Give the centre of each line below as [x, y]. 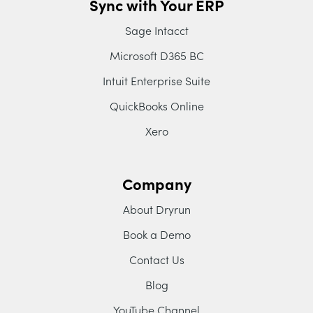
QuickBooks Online [156, 106]
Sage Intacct [156, 30]
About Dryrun [156, 209]
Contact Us [156, 260]
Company [156, 184]
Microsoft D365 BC [156, 56]
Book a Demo [156, 234]
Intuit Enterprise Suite [156, 81]
